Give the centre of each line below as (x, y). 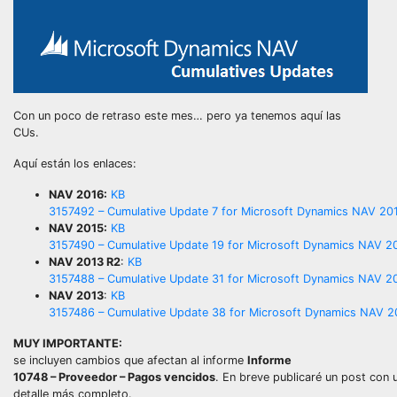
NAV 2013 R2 (85, 261)
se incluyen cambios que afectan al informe (130, 360)
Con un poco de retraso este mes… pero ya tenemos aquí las (177, 115)
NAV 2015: (78, 228)
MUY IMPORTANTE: (68, 343)
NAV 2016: (78, 194)
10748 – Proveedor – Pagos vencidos (114, 377)
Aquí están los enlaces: (75, 163)
